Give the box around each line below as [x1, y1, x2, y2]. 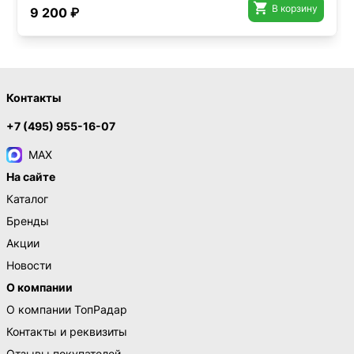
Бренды [6, 214, 49, 228]
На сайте [6, 170, 55, 183]
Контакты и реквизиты [6, 325, 127, 338]
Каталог [6, 192, 48, 205]
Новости [6, 258, 51, 272]
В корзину [272, 2, 318, 14]
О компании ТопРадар [6, 303, 127, 316]
